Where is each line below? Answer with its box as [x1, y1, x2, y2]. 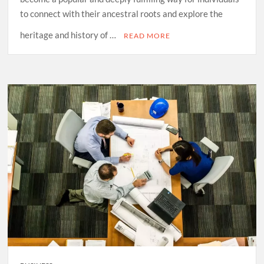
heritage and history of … [20, 29, 118, 40]
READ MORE [124, 31, 171, 40]
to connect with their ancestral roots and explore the [20, 8, 223, 19]
